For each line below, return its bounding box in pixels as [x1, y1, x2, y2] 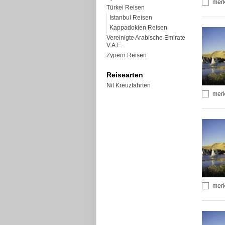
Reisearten [106, 71, 143, 79]
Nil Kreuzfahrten [106, 82, 151, 89]
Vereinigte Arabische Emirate [106, 34, 185, 41]
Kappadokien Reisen [109, 24, 167, 31]
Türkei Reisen [106, 4, 145, 11]
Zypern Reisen [106, 52, 147, 59]
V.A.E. [106, 42, 123, 49]
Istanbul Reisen [109, 14, 152, 21]
